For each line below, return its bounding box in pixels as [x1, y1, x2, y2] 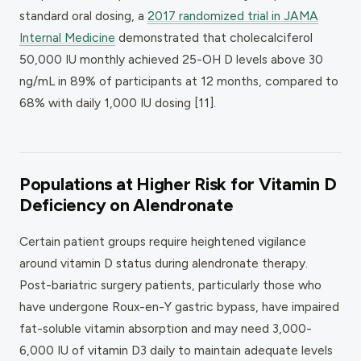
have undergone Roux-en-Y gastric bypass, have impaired [19, 298, 339, 314]
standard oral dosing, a [19, 7, 147, 23]
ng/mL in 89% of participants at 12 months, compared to [19, 73, 338, 89]
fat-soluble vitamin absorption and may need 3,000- [19, 320, 312, 336]
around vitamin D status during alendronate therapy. [19, 255, 308, 271]
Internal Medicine [19, 29, 115, 45]
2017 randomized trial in [147, 7, 284, 23]
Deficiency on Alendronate [19, 193, 234, 216]
